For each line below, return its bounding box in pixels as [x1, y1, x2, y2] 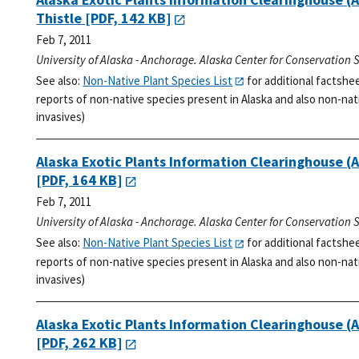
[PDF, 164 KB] [36, 171, 123, 190]
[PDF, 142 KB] [82, 8, 172, 27]
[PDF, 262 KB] [36, 333, 123, 352]
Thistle [36, 8, 83, 27]
